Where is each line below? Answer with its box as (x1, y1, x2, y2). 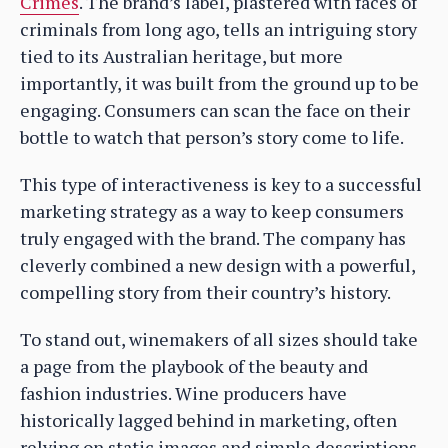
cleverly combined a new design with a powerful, (20, 252, 415, 277)
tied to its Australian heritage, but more (20, 43, 343, 68)
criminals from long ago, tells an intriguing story (20, 16, 417, 41)
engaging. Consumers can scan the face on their (20, 97, 410, 122)
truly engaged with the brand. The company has (20, 225, 406, 250)
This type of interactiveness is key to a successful (20, 171, 422, 196)
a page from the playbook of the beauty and (20, 353, 368, 378)
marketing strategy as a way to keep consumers (20, 198, 404, 223)
